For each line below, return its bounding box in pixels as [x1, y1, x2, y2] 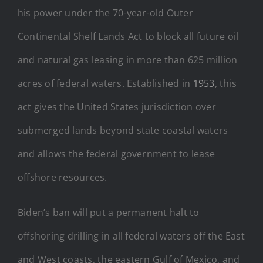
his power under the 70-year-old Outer [18, 6, 193, 19]
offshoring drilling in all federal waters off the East [18, 229, 245, 242]
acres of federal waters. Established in [18, 76, 193, 90]
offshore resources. [18, 170, 107, 184]
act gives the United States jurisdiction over [18, 100, 216, 113]
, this [214, 76, 237, 90]
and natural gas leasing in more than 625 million [18, 53, 238, 66]
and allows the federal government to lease [18, 147, 215, 160]
